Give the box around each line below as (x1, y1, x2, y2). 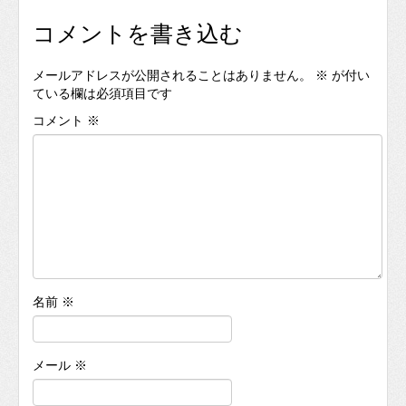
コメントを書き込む (33, 22, 243, 46)
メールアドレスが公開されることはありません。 (33, 68, 312, 82)
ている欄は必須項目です (33, 86, 172, 101)
